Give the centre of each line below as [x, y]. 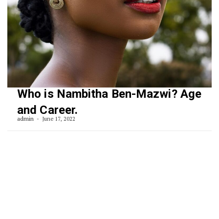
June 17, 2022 [58, 119]
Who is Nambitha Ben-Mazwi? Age [109, 94]
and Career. [48, 110]
